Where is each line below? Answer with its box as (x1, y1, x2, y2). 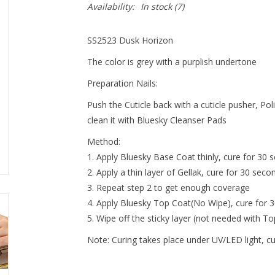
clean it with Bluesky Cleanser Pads (87, 114, 227, 126)
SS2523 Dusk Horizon (87, 34, 173, 46)
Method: (87, 136, 120, 147)
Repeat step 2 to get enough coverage (96, 182, 250, 193)
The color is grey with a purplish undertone (87, 56, 257, 68)
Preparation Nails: (87, 77, 158, 89)
